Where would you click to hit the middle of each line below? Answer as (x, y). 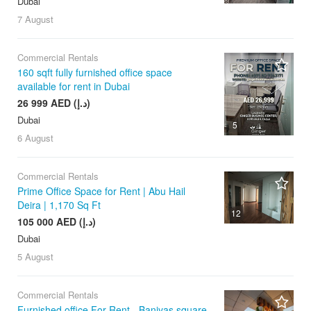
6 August (35, 137)
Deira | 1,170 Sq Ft (59, 204)
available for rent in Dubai (74, 86)
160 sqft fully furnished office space (95, 72)
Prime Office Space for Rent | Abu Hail (101, 191)
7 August (35, 19)
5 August (35, 256)
